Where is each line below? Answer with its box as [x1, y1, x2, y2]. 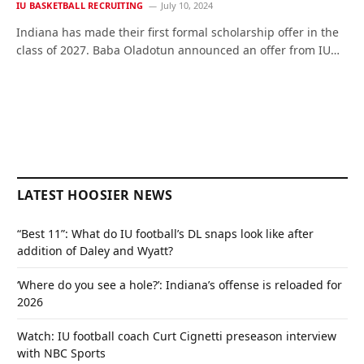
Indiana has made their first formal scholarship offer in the [16, 24, 339, 41]
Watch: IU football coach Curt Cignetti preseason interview [17, 328, 336, 344]
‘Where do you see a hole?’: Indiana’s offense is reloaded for [17, 277, 342, 293]
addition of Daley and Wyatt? [17, 243, 173, 259]
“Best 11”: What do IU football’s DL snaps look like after [17, 226, 314, 242]
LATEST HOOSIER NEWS [17, 186, 173, 205]
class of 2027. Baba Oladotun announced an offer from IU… [16, 42, 340, 58]
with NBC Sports [17, 345, 106, 362]
